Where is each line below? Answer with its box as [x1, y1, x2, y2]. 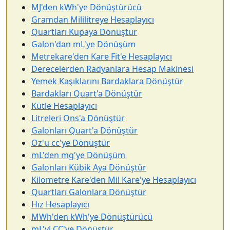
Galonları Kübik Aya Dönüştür [31, 162, 146, 173]
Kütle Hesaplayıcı [31, 100, 97, 111]
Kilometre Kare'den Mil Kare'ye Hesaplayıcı [31, 174, 196, 185]
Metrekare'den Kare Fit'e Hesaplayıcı [31, 51, 172, 62]
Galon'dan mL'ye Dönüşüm [31, 39, 136, 50]
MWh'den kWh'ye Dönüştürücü [31, 211, 152, 222]
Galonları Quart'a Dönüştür [31, 125, 138, 136]
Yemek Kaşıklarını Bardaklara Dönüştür [31, 75, 183, 87]
